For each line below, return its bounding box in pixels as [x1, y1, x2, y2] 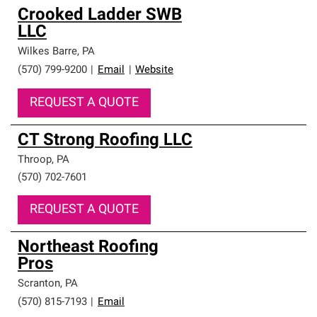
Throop [18, 155, 52, 166]
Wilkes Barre [18, 47, 77, 57]
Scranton [18, 279, 60, 289]
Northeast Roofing [18, 239, 158, 256]
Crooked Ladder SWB [18, 7, 182, 24]
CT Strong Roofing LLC [18, 132, 192, 149]
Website [135, 65, 173, 76]
